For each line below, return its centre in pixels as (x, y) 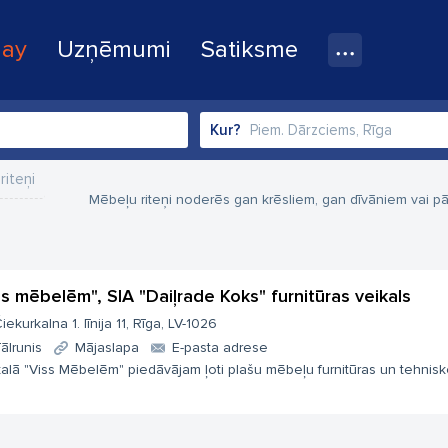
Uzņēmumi (114, 49)
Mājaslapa (107, 347)
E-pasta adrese (220, 347)
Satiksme (249, 49)
